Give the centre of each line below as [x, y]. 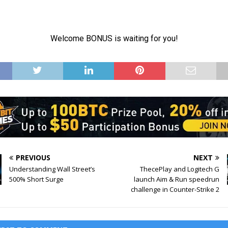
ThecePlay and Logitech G [179, 169]
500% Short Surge [37, 179]
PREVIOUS [33, 157]
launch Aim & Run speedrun [176, 179]
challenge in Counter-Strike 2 [175, 189]
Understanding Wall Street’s [52, 169]
